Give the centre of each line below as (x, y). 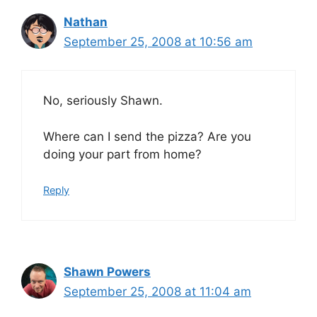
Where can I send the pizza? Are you (147, 136)
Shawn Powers (107, 272)
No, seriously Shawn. (103, 100)
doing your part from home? (122, 154)
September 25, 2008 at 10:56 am (158, 41)
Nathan (86, 22)
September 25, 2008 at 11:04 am (157, 292)
